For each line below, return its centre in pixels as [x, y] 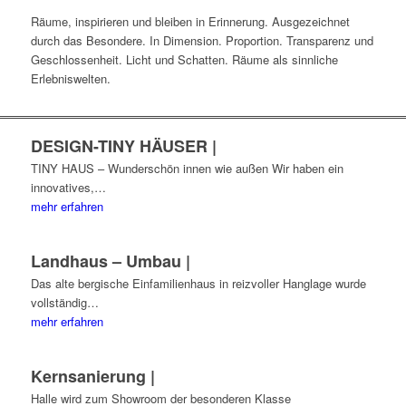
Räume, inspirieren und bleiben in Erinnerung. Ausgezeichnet [190, 22]
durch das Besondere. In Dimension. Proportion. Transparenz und [202, 41]
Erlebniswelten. [70, 79]
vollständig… [64, 303]
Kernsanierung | [92, 377]
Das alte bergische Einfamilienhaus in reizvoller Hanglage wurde [198, 284]
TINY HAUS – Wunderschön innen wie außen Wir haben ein [187, 169]
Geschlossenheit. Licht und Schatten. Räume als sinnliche [184, 60]
